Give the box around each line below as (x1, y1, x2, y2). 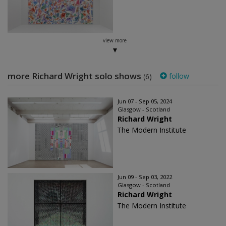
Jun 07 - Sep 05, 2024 (118, 97, 172, 105)
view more (102, 37, 127, 44)
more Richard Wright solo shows (8, 70, 143, 82)
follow (167, 71, 189, 81)
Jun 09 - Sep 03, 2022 (118, 173, 172, 181)
